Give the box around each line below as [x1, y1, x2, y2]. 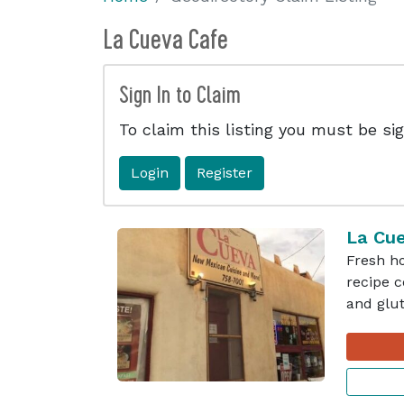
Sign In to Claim [119, 79, 241, 110]
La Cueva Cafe [103, 23, 228, 57]
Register [197, 164, 252, 181]
